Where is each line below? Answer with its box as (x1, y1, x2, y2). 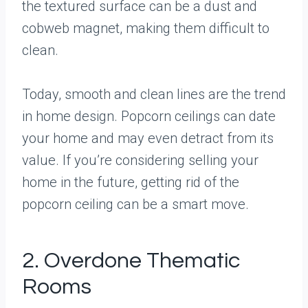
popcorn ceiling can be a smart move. (22, 196, 249, 212)
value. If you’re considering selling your (22, 152, 258, 168)
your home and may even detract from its (22, 130, 274, 146)
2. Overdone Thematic (22, 250, 240, 272)
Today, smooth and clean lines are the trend (22, 86, 286, 102)
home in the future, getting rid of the (22, 174, 239, 190)
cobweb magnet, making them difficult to (22, 20, 269, 36)
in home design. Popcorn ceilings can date (22, 108, 276, 124)
